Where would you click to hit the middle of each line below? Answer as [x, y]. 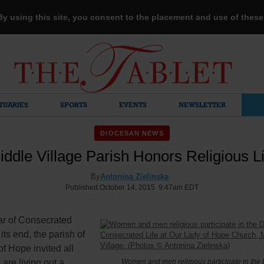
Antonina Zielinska [134, 176]
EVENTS [133, 105]
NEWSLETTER [202, 105]
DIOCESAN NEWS [132, 133]
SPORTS [74, 105]
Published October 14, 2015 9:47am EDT [132, 187]
